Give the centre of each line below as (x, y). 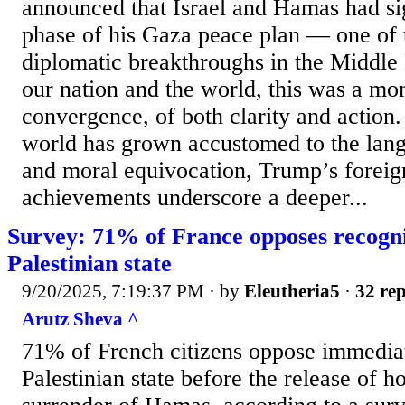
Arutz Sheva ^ (80, 320)
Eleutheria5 (292, 291)
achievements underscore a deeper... (195, 197)
